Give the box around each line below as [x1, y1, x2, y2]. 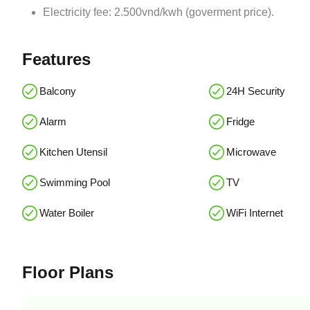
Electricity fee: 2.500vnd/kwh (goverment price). [43, 6, 274, 19]
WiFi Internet [226, 207, 284, 219]
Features [22, 50, 91, 69]
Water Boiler [39, 207, 94, 219]
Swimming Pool [39, 176, 110, 189]
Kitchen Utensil [39, 146, 107, 158]
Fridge [226, 116, 255, 128]
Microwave [226, 146, 277, 158]
